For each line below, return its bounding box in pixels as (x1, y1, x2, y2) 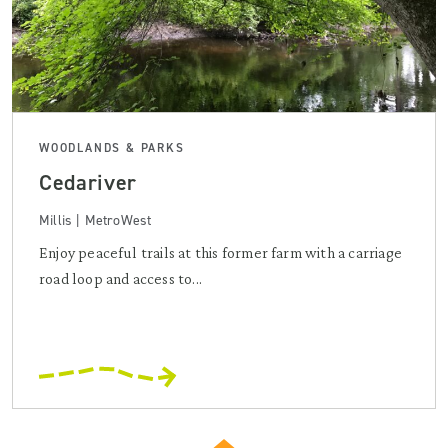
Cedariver (39, 168, 137, 198)
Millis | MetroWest (39, 211, 152, 231)
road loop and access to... (39, 270, 202, 288)
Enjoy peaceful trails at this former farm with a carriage (39, 244, 402, 262)
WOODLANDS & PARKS (39, 140, 185, 157)
